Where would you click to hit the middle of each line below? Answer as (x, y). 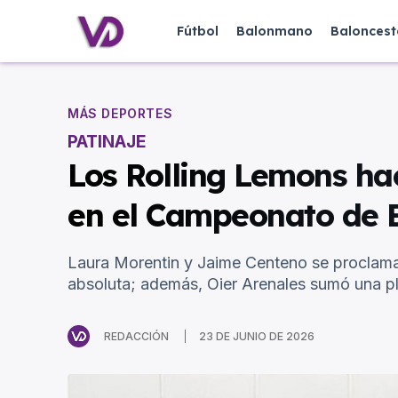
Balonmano (275, 31)
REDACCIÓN (136, 336)
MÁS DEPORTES (120, 114)
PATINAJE (107, 142)
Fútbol (198, 31)
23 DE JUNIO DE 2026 (257, 337)
